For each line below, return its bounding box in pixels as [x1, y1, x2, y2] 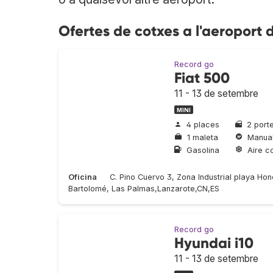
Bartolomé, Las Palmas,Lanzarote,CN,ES [68, 184, 219, 194]
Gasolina [186, 145, 219, 155]
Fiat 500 [174, 69, 230, 87]
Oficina [68, 172, 97, 182]
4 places [186, 120, 219, 130]
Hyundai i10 [174, 234, 253, 252]
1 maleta [187, 132, 218, 142]
